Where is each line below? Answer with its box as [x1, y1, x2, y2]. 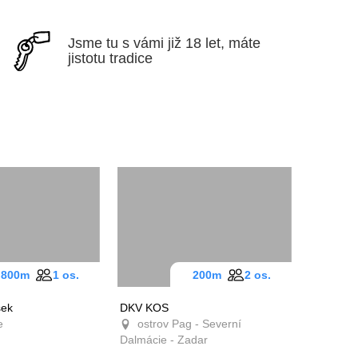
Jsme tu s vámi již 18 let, [68, 33, 239, 54]
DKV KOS [119, 299, 170, 316]
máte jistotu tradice [68, 48, 213, 69]
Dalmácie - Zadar [119, 331, 218, 348]
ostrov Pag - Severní [130, 315, 251, 332]
